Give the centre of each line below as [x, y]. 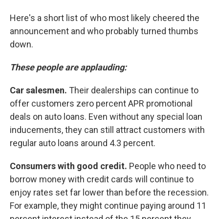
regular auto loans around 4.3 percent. [83, 143]
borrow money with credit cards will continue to [102, 179]
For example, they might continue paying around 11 [108, 206]
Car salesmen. [38, 90]
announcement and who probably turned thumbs [104, 31]
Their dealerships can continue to [133, 90]
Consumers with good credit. [68, 166]
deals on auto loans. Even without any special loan [106, 117]
